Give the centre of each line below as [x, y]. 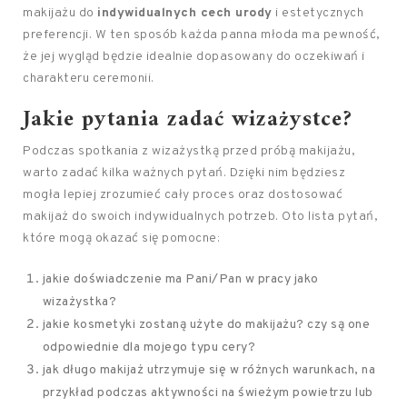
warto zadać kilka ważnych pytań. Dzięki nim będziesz [184, 173]
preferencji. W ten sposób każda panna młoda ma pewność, [202, 35]
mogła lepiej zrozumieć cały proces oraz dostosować [183, 195]
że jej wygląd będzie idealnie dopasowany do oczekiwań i [194, 57]
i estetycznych [318, 13]
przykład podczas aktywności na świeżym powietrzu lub [208, 393]
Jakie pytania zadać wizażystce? [188, 120]
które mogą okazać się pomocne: [121, 238]
